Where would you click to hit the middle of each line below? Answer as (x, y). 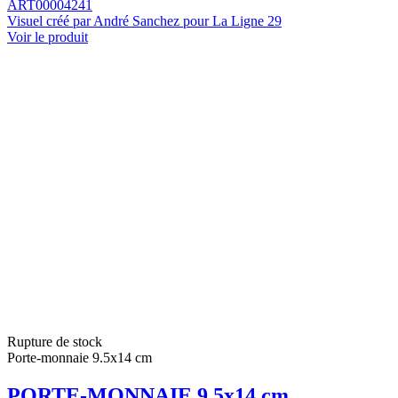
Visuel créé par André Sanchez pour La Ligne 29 (144, 20)
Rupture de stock (55, 341)
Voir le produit (48, 36)
